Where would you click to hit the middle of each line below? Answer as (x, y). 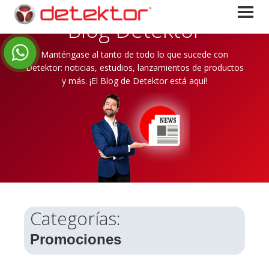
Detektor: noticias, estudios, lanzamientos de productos (134, 68)
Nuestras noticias (134, 12)
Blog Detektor (134, 30)
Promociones (76, 239)
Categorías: (75, 218)
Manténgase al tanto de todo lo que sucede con (134, 54)
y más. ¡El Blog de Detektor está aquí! (134, 81)
